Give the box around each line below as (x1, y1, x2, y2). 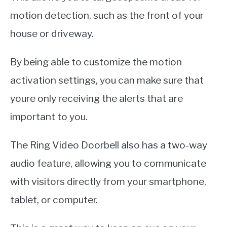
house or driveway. (10, 27, 94, 40)
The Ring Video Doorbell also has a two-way (10, 139, 207, 152)
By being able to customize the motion (10, 56, 182, 68)
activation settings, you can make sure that (10, 74, 204, 87)
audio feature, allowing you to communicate (10, 157, 206, 170)
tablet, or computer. (10, 194, 98, 206)
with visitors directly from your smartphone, (10, 175, 206, 188)
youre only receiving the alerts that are (10, 92, 183, 105)
